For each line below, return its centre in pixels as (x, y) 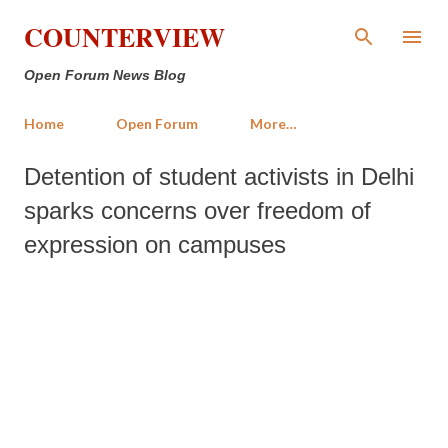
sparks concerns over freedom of (197, 210)
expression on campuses (155, 244)
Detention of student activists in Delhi (219, 176)
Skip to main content (224, 24)
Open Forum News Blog (105, 75)
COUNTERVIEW (124, 37)
